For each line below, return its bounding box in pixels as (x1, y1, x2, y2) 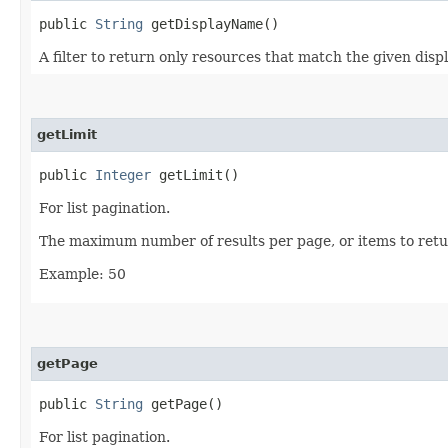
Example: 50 (39, 265, 126, 282)
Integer (95, 166, 151, 183)
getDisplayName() (143, 15, 279, 32)
